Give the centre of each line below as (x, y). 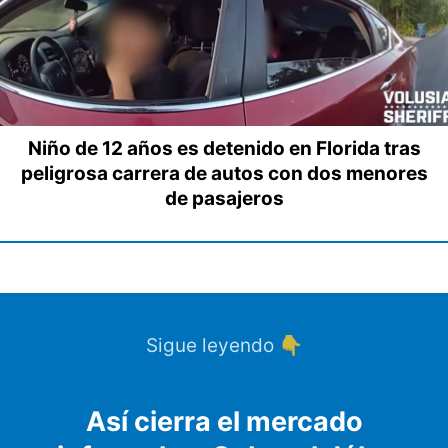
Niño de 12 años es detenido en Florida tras (224, 149)
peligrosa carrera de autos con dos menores (224, 174)
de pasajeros (224, 199)
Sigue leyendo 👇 (224, 346)
